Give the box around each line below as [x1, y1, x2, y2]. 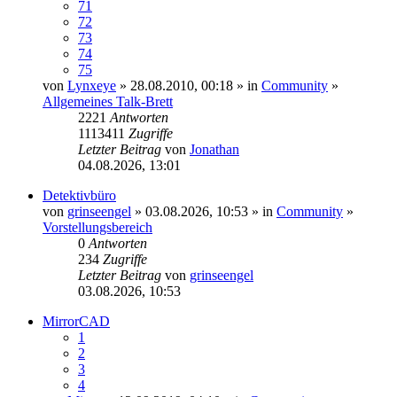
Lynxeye [67, 78, 116, 94]
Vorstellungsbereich [43, 220, 152, 236]
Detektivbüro [43, 188, 116, 204]
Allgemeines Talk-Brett [43, 94, 173, 110]
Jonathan [190, 142, 239, 158]
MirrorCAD [43, 314, 110, 330]
